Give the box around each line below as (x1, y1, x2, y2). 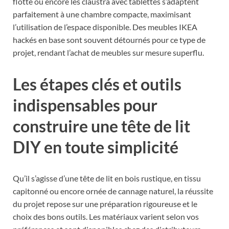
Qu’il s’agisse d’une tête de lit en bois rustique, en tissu (13, 173, 201, 184)
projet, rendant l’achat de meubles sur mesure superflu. (13, 47, 204, 57)
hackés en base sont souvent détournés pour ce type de (13, 34, 205, 44)
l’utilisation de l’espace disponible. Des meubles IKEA (13, 21, 197, 32)
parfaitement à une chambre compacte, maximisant (13, 9, 191, 19)
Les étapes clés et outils (13, 74, 181, 94)
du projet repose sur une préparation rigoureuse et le (13, 199, 197, 209)
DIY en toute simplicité (13, 136, 178, 157)
